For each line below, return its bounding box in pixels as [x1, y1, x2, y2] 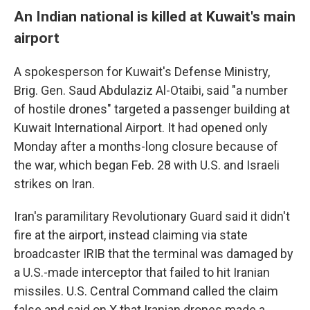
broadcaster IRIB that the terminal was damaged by [14, 246, 293, 261]
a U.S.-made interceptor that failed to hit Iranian [14, 265, 270, 280]
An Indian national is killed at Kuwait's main [14, 8, 295, 25]
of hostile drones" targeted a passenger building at [14, 102, 290, 116]
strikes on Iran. [14, 176, 95, 191]
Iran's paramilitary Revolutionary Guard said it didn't [14, 209, 290, 224]
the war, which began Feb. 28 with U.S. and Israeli [14, 158, 280, 172]
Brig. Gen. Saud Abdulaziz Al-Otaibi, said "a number [14, 83, 288, 98]
